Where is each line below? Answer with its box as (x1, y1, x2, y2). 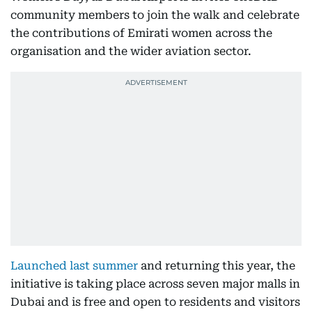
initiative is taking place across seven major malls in (10, 277, 300, 291)
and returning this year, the (138, 259, 295, 273)
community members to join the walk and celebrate (10, 8, 299, 22)
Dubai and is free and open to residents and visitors (10, 295, 300, 309)
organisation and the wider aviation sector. (10, 45, 251, 58)
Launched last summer (10, 259, 138, 273)
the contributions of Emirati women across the (10, 26, 272, 40)
